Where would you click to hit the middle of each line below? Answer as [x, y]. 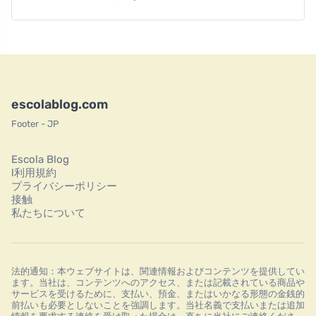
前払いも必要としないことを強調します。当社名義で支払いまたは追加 [158, 305]
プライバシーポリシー [64, 186]
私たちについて [48, 213]
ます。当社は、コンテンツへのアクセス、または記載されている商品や [158, 282]
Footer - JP [35, 123]
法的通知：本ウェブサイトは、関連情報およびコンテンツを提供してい [158, 271]
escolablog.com [60, 104]
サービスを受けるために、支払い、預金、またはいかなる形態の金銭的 [158, 293]
